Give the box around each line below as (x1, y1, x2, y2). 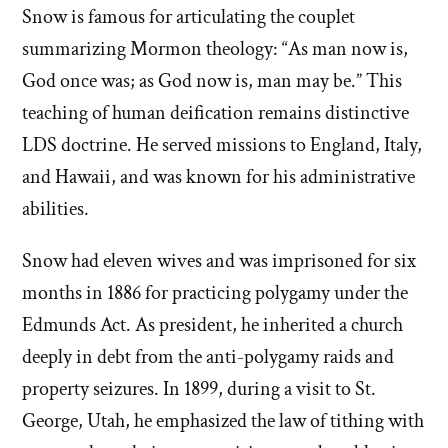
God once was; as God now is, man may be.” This (22, 68, 402, 95)
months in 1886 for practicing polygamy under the (22, 280, 408, 307)
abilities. (22, 196, 89, 223)
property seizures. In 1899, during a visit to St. (22, 376, 376, 403)
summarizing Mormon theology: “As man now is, (22, 36, 408, 63)
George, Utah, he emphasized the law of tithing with (22, 408, 424, 435)
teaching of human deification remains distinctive (22, 100, 409, 127)
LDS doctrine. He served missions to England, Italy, (22, 132, 422, 159)
